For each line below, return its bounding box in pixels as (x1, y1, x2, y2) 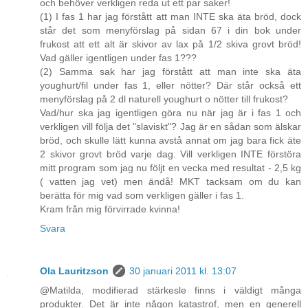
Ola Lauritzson (40, 265, 109, 277)
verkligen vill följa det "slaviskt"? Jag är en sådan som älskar (40, 121, 301, 133)
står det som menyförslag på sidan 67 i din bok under (40, 25, 301, 36)
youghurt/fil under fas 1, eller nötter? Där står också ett (40, 80, 301, 91)
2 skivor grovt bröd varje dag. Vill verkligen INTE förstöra (40, 148, 301, 160)
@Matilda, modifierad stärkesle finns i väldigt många (40, 285, 301, 296)
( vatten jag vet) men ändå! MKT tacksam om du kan (40, 176, 301, 188)
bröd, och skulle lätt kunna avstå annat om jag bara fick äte (40, 135, 301, 146)
